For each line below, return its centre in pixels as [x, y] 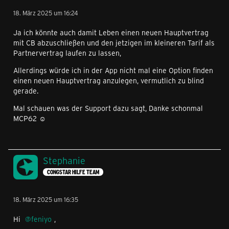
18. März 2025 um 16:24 [46, 13]
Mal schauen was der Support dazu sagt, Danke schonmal [108, 108]
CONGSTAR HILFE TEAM [73, 172]
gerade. [26, 91]
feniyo [41, 219]
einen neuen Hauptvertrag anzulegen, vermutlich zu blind [109, 81]
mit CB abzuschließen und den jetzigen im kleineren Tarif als [114, 43]
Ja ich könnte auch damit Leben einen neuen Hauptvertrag [111, 32]
